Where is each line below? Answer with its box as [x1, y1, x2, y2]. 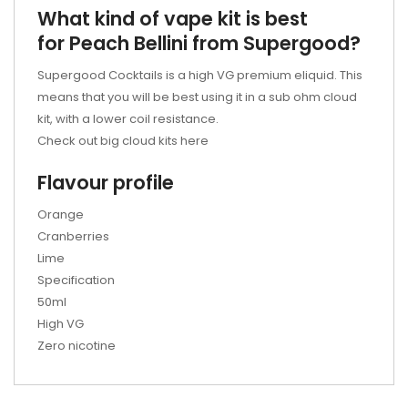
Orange [37, 206, 84, 223]
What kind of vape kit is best [37, 5, 308, 32]
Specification [37, 271, 115, 289]
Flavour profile [37, 169, 174, 196]
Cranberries [37, 228, 109, 245]
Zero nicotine [37, 337, 116, 354]
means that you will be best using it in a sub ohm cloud [37, 88, 357, 106]
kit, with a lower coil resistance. [37, 110, 221, 127]
